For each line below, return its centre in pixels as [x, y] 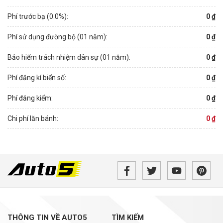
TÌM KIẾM [128, 218]
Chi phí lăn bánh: [33, 118]
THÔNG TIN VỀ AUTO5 [47, 218]
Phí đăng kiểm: [30, 98]
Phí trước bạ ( [28, 16]
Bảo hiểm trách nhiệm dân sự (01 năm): [69, 57]
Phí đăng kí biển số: [37, 78]
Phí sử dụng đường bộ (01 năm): [57, 37]
